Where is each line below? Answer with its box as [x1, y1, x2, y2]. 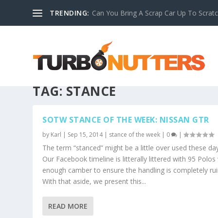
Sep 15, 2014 [68, 130, 103, 139]
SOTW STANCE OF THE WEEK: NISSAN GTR [42, 114, 209, 126]
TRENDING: [50, 8, 90, 18]
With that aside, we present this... [42, 177, 146, 186]
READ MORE [48, 201, 88, 211]
